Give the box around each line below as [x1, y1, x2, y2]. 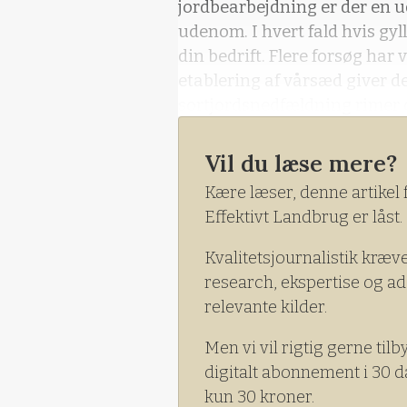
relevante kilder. [204, 297, 327, 318]
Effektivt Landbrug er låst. [204, 207, 402, 228]
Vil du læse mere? [204, 149, 397, 179]
